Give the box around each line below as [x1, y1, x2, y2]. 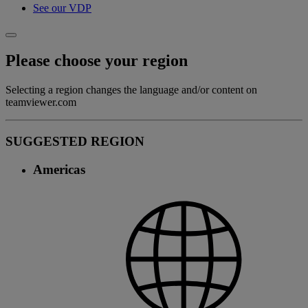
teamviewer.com [5, 96, 76, 109]
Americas [33, 162, 85, 177]
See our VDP [33, 2, 91, 14]
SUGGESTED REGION [5, 133, 144, 148]
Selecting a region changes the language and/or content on [5, 84, 257, 96]
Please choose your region [5, 52, 188, 70]
